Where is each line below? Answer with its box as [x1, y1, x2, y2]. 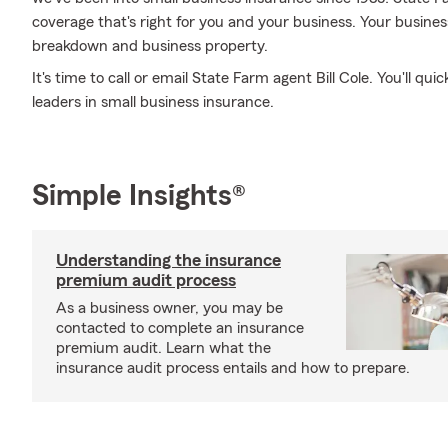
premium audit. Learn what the [56, 340, 271, 356]
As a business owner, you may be [56, 300, 283, 316]
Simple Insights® [32, 181, 246, 211]
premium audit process [56, 271, 236, 289]
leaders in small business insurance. [32, 94, 274, 110]
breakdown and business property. [32, 38, 268, 54]
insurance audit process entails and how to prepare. [56, 360, 410, 376]
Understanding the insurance [56, 251, 281, 269]
